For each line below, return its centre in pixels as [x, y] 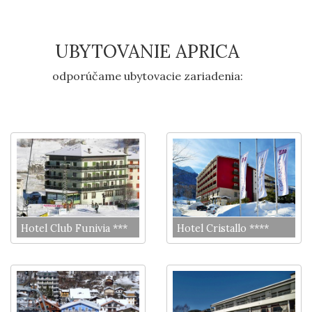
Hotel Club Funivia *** [74, 228]
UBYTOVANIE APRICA [147, 51]
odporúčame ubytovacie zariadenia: [147, 76]
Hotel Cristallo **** [223, 228]
